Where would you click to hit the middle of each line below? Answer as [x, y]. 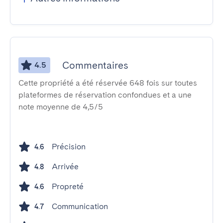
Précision [69, 147]
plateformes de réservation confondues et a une [105, 95]
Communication [80, 206]
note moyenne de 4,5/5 [61, 107]
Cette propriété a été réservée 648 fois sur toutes [108, 83]
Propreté [68, 186]
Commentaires [95, 65]
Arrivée [65, 167]
